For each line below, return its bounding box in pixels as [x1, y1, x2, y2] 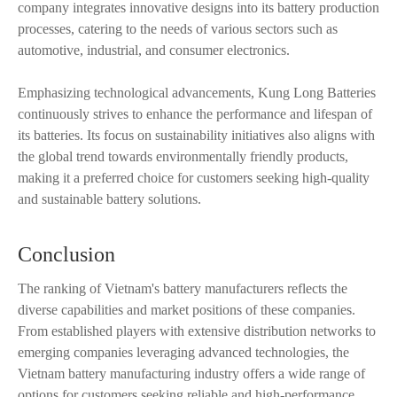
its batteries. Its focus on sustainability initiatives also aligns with [18, 128, 375, 143]
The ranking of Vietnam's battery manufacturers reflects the [18, 281, 347, 296]
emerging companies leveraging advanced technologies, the [18, 345, 349, 360]
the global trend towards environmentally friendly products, [18, 149, 348, 164]
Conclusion [18, 243, 115, 266]
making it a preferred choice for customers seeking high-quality [18, 170, 370, 185]
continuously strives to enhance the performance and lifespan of [18, 106, 372, 121]
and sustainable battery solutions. [18, 191, 201, 206]
